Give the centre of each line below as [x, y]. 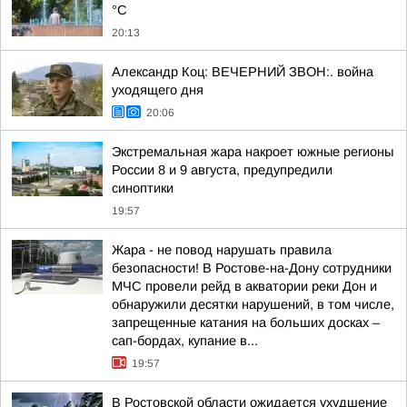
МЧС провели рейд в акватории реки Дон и [244, 286]
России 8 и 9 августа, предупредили [222, 170]
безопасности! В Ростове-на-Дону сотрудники [252, 268]
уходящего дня [158, 90]
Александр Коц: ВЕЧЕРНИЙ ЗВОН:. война [243, 72]
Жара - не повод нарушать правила [222, 250]
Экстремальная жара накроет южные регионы [253, 152]
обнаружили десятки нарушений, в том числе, [253, 304]
